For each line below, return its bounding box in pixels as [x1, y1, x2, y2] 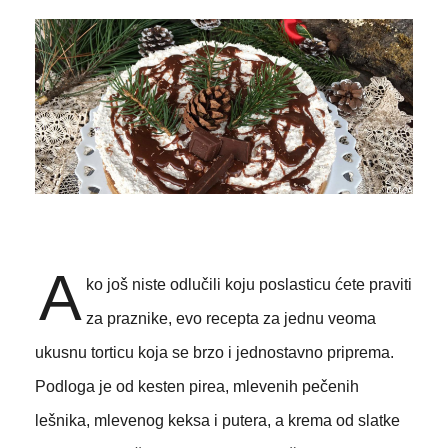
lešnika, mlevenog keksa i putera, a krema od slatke [34, 412, 400, 430]
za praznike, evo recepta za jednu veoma [85, 310, 376, 328]
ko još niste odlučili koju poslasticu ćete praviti [85, 276, 412, 294]
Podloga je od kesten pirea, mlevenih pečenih [34, 378, 359, 396]
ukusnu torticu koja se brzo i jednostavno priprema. [34, 344, 394, 362]
